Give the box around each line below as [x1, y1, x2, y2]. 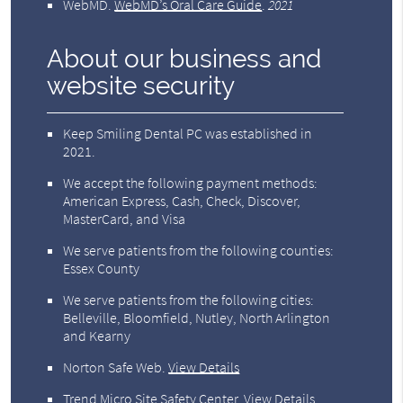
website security [47, 71, 236, 102]
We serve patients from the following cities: [63, 291, 315, 309]
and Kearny [63, 327, 131, 345]
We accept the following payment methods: [63, 174, 318, 193]
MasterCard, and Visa [63, 210, 186, 228]
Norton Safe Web [63, 358, 163, 377]
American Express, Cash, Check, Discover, [63, 192, 301, 210]
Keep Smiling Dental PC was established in [63, 124, 313, 143]
